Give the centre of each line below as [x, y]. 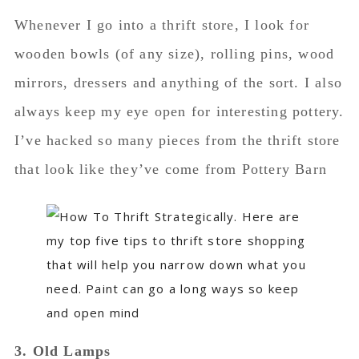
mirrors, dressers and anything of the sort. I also [178, 83]
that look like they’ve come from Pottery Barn [170, 169]
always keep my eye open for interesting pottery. [179, 111]
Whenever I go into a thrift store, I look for [161, 25]
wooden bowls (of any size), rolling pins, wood [174, 54]
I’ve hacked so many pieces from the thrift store [177, 140]
